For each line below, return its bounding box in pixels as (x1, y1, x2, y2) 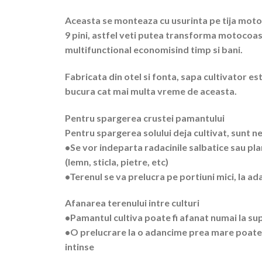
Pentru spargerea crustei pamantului (65, 112, 225, 123)
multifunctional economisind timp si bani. (65, 44, 243, 56)
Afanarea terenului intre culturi (65, 197, 200, 209)
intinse (65, 241, 95, 253)
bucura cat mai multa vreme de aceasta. (65, 85, 237, 96)
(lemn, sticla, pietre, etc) (65, 156, 169, 167)
